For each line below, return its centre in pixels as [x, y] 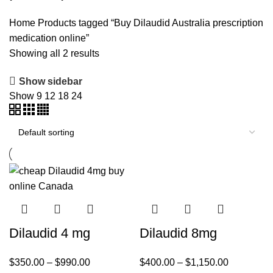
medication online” [49, 38]
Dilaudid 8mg [178, 233]
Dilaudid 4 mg [50, 233]
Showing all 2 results [54, 53]
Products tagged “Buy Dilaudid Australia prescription [151, 23]
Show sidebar [51, 81]
